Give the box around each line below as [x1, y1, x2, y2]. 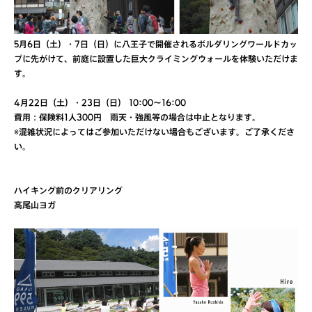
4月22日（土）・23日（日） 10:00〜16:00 [14, 99, 194, 109]
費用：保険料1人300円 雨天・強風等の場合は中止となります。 [14, 114, 260, 123]
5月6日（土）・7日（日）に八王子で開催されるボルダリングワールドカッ [14, 40, 297, 50]
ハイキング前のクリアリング [14, 187, 123, 196]
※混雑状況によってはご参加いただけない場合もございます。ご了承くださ [14, 128, 295, 138]
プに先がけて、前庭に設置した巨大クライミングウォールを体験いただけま [14, 55, 298, 65]
